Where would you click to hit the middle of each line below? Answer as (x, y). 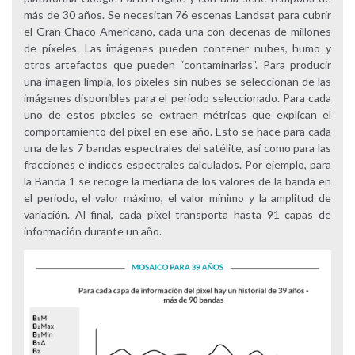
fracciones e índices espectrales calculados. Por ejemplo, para (177, 165)
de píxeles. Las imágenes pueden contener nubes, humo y (177, 48)
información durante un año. (93, 231)
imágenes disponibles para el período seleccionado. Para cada (177, 98)
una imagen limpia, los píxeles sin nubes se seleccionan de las (177, 82)
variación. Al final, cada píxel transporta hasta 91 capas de (177, 215)
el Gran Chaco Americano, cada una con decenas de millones (177, 32)
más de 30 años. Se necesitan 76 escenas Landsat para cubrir (177, 15)
